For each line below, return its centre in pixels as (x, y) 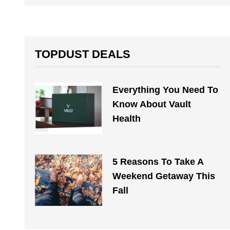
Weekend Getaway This (164, 176)
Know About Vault (151, 104)
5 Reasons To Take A (158, 162)
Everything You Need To (165, 90)
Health (126, 119)
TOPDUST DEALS (83, 54)
